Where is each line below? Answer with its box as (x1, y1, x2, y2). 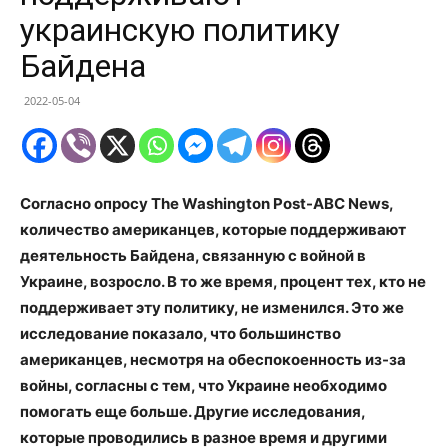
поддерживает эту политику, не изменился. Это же (20, 298, 404, 318)
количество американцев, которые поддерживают (20, 220, 406, 240)
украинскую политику (20, 11, 340, 50)
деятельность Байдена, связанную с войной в (20, 246, 366, 266)
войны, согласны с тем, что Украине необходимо (20, 376, 387, 396)
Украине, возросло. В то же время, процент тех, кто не (20, 272, 426, 292)
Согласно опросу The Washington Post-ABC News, (20, 194, 393, 214)
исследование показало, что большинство (20, 324, 341, 344)
